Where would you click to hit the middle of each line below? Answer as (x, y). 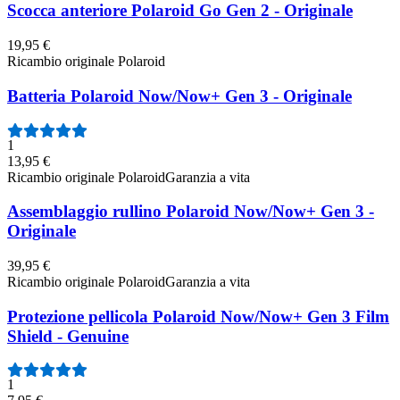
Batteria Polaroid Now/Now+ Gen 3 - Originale (179, 96)
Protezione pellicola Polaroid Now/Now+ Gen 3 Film (198, 316)
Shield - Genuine (68, 336)
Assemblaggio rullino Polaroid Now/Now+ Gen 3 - (191, 212)
